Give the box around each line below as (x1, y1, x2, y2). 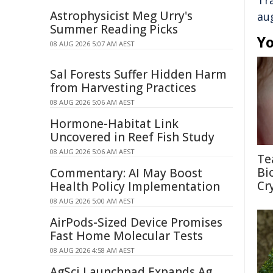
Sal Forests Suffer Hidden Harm (50, 66, 227, 82)
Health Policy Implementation (50, 179, 220, 194)
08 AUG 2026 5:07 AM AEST (50, 39, 135, 48)
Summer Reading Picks (50, 21, 178, 37)
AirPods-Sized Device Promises (50, 214, 222, 230)
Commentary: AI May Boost (50, 165, 202, 181)
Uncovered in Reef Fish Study (50, 129, 214, 145)
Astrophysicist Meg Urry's (50, 8, 193, 24)
